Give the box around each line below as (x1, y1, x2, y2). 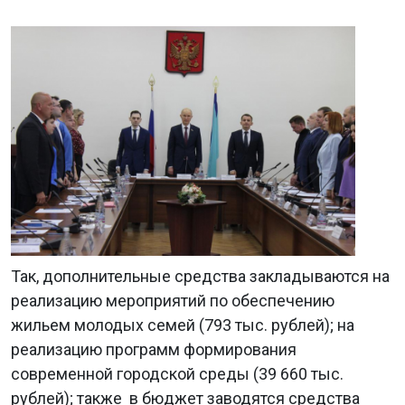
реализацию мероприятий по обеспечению (11, 291, 334, 310)
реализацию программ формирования (11, 340, 297, 359)
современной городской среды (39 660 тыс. (11, 364, 344, 383)
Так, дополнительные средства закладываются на (11, 267, 390, 286)
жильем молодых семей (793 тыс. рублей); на (11, 316, 354, 334)
